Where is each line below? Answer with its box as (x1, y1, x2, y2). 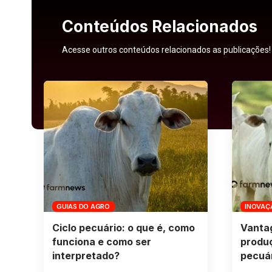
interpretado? (52, 250, 120, 262)
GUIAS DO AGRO (56, 202, 110, 211)
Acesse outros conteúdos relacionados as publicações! (62, 45, 271, 55)
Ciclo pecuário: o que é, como (52, 222, 195, 234)
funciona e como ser (52, 236, 151, 248)
